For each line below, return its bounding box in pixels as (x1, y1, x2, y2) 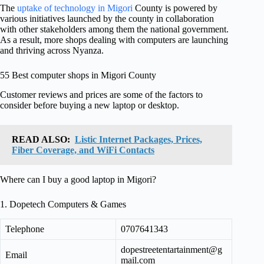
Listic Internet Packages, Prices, (75, 134, 202, 145)
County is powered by (133, 3, 217, 14)
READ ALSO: (12, 134, 70, 145)
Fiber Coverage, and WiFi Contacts (12, 145, 154, 156)
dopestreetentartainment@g (121, 244, 222, 255)
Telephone (5, 223, 44, 234)
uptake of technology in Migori (17, 3, 133, 14)
